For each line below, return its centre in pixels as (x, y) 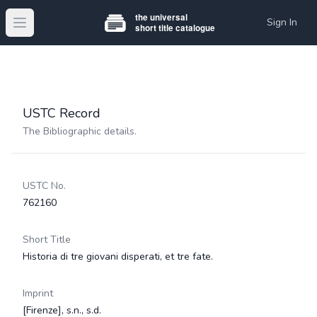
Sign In (282, 22)
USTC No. (44, 186)
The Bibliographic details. (80, 131)
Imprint (38, 293)
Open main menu (60, 30)
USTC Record (62, 113)
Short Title (47, 240)
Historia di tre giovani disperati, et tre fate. (118, 257)
